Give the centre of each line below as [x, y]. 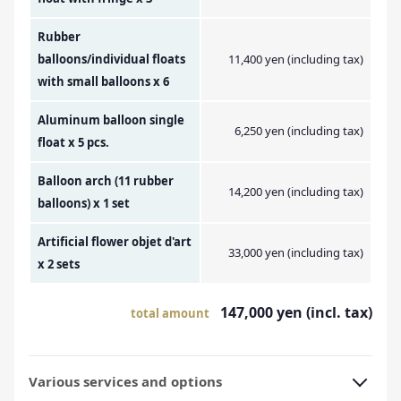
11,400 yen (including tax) [296, 60]
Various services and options [125, 382]
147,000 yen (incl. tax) [294, 313]
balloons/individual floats [111, 60]
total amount [170, 314]
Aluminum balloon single [111, 120]
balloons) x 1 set [84, 204]
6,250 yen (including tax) [299, 131]
